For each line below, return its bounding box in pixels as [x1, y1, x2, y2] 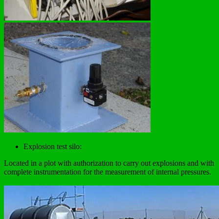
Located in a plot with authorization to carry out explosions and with [4, 158, 214, 167]
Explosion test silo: [23, 142, 82, 151]
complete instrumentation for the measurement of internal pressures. [4, 167, 211, 176]
